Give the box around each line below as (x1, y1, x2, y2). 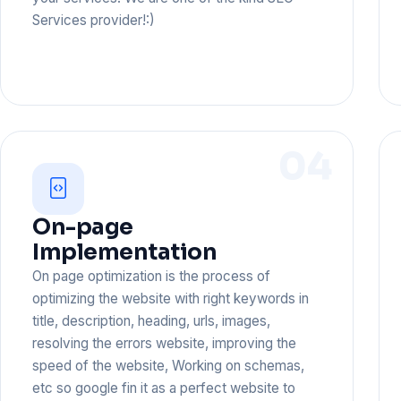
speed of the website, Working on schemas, (32, 356, 305, 374)
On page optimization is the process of (32, 267, 271, 285)
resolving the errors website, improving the (32, 334, 297, 352)
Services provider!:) (32, 11, 156, 29)
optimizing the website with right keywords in (32, 289, 310, 307)
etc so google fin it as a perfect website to (32, 379, 296, 397)
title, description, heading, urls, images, (32, 311, 271, 329)
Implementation (32, 237, 218, 266)
